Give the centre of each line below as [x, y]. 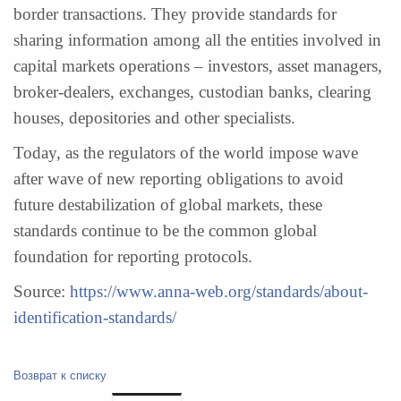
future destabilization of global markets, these [168, 205]
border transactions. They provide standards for [175, 14]
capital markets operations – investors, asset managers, [198, 66]
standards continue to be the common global [165, 230]
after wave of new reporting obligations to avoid [179, 179]
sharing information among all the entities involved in [197, 40]
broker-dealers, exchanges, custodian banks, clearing [192, 92]
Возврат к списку [60, 375]
